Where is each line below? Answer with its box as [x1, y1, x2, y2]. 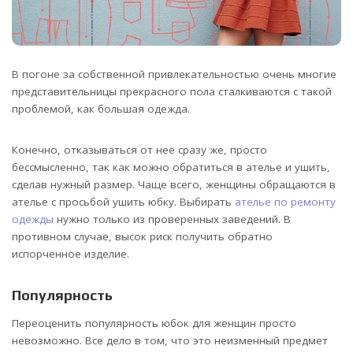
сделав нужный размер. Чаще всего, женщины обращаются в [12, 177, 336, 192]
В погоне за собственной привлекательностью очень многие [12, 67, 336, 82]
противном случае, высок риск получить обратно [12, 229, 273, 244]
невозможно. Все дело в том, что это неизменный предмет [12, 333, 328, 347]
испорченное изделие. [12, 247, 129, 262]
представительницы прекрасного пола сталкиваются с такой [12, 84, 332, 99]
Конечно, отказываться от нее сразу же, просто [12, 143, 267, 158]
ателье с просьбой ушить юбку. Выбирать [12, 195, 235, 210]
